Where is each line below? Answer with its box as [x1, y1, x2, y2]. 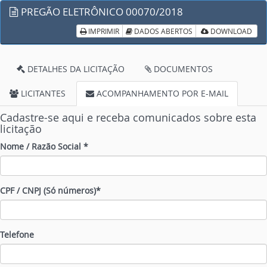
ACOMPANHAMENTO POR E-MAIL [94, 88, 228, 99]
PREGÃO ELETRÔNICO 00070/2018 [18, 5, 183, 18]
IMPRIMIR [86, 26, 119, 36]
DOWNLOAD [209, 26, 252, 36]
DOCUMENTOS [151, 63, 213, 74]
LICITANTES [18, 88, 66, 99]
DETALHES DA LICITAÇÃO [25, 63, 125, 74]
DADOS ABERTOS [132, 26, 193, 36]
